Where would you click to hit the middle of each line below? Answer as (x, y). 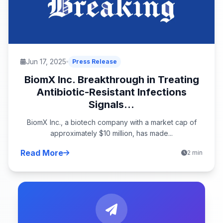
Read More (42, 153)
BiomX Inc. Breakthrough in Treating (111, 79)
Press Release (95, 61)
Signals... (111, 104)
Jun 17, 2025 (46, 61)
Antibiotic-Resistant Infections (111, 92)
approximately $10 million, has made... (111, 133)
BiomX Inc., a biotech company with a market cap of (111, 122)
